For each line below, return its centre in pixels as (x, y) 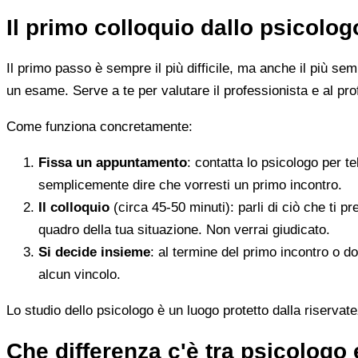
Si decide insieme (94, 253)
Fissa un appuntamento (113, 163)
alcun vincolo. (80, 275)
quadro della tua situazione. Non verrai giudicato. (184, 230)
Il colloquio (74, 208)
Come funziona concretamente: (99, 127)
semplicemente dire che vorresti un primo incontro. (190, 185)
